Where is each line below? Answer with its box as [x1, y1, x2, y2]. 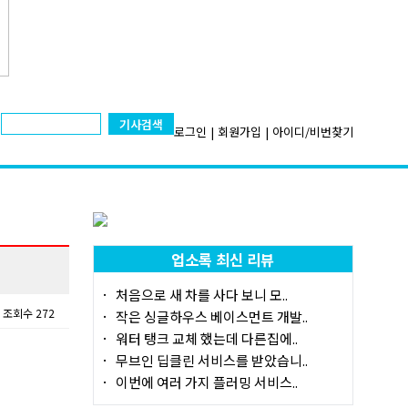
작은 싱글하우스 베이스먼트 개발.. [115, 307, 308, 326]
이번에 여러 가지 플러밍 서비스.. [115, 372, 298, 392]
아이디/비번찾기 [272, 122, 353, 140]
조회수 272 [2, 305, 55, 321]
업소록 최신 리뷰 [171, 249, 275, 270]
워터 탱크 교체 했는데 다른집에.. [115, 329, 298, 348]
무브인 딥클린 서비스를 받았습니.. [115, 351, 308, 370]
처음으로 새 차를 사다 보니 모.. [115, 285, 288, 304]
